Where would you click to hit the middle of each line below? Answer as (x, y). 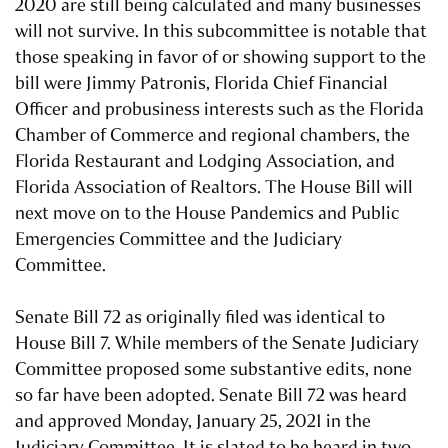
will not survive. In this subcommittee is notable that (221, 31)
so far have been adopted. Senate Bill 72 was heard (211, 395)
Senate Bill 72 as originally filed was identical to (200, 317)
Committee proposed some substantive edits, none (213, 369)
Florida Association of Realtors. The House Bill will (214, 187)
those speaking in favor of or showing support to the (220, 57)
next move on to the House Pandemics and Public (207, 213)
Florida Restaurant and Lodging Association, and (205, 161)
